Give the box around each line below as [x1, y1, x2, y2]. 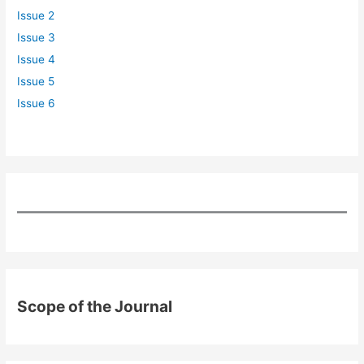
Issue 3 [17, 30, 56, 44]
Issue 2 [17, 8, 55, 22]
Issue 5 [17, 74, 55, 88]
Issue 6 [17, 96, 56, 110]
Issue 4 [17, 52, 56, 66]
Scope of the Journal [17, 297, 173, 317]
